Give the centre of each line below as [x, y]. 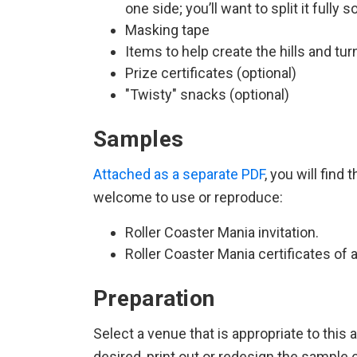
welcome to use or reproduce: [188, 197]
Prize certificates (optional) [211, 73]
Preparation [154, 298]
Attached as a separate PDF [179, 174]
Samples [139, 139]
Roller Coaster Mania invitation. [222, 232]
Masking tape [167, 30]
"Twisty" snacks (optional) [207, 94]
